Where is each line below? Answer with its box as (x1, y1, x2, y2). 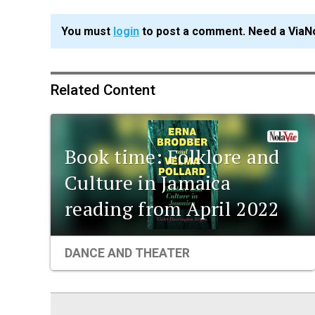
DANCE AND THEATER (65, 245, 190, 260)
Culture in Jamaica (65, 169, 231, 195)
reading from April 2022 (65, 195, 280, 221)
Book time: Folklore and (65, 143, 281, 169)
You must (61, 25, 113, 39)
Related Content (51, 82, 155, 98)
